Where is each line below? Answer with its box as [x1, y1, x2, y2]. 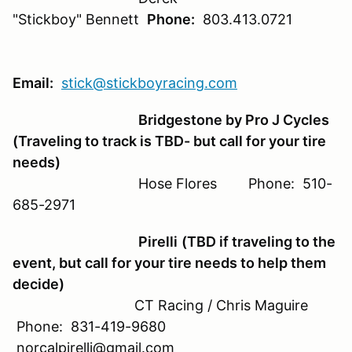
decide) [13, 275, 64, 292]
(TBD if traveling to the [181, 233, 335, 250]
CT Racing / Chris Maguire [13, 296, 324, 313]
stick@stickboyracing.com [61, 74, 237, 91]
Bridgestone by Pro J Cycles [138, 111, 329, 128]
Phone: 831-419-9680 [13, 317, 178, 335]
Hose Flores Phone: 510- [13, 174, 332, 192]
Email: [13, 74, 53, 91]
